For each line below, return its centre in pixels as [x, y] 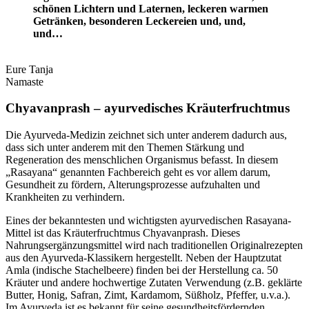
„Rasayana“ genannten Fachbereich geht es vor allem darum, [138, 172]
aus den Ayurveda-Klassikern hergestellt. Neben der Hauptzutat [143, 258]
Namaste [24, 81]
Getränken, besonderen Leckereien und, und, [139, 21]
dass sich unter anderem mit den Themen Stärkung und [125, 148]
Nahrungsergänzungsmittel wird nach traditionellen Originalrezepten [154, 246]
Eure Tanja [29, 69]
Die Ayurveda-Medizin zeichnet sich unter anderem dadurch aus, [146, 135]
